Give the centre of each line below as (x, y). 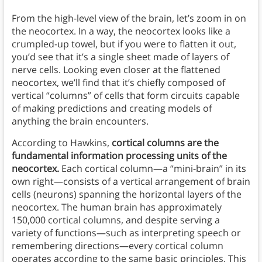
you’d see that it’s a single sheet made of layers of (120, 57)
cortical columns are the (165, 143)
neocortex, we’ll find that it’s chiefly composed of (118, 83)
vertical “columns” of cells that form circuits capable (125, 96)
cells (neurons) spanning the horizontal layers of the (126, 194)
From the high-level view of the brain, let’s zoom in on (129, 18)
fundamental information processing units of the (119, 156)
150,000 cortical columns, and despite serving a (116, 220)
